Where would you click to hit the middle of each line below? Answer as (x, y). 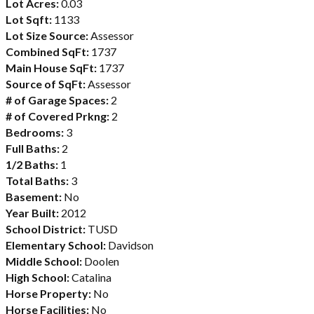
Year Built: (32, 212)
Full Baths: (33, 148)
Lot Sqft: (29, 19)
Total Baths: (37, 180)
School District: (46, 228)
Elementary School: (56, 245)
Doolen (101, 261)
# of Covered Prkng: (57, 116)
